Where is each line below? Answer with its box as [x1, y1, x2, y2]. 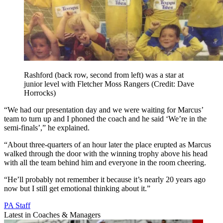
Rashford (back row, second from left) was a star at [24, 71, 184, 80]
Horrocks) [24, 89, 56, 98]
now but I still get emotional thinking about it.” [4, 184, 150, 193]
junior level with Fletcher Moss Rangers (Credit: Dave [24, 80, 194, 89]
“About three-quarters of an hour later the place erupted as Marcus [4, 140, 211, 149]
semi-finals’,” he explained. [4, 123, 90, 132]
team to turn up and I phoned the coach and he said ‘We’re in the [4, 114, 207, 123]
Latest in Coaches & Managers [4, 211, 101, 220]
